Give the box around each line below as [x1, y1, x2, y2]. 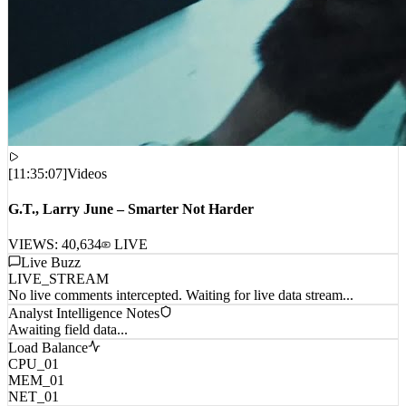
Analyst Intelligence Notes [8, 327, 159, 343]
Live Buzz [21, 276, 81, 293]
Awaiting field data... [8, 343, 128, 360]
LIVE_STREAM [8, 293, 109, 309]
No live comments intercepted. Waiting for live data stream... [8, 309, 353, 325]
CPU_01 [8, 378, 59, 394]
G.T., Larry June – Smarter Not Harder [8, 223, 254, 239]
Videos [67, 188, 107, 204]
